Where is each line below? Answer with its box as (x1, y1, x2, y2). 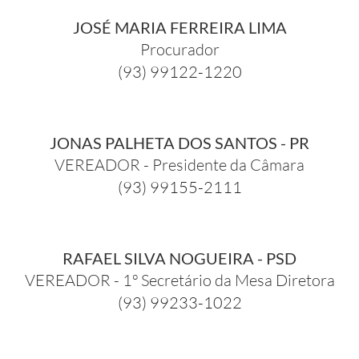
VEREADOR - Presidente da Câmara (54, 154, 305, 175)
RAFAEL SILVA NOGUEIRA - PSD (63, 248, 296, 268)
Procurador (139, 38, 220, 59)
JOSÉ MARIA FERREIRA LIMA (72, 17, 287, 37)
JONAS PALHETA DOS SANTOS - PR (50, 132, 309, 152)
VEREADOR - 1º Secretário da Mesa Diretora (24, 269, 335, 290)
